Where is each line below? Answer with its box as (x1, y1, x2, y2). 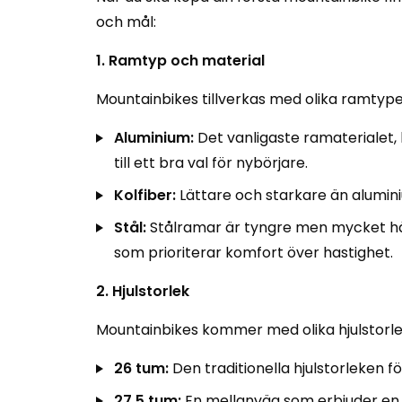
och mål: (96, 12, 156, 32)
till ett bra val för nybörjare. (114, 153, 308, 173)
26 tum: (114, 358, 169, 379)
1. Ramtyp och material (96, 50, 265, 71)
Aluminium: (114, 127, 194, 148)
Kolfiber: (114, 185, 176, 205)
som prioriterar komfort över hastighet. (114, 242, 393, 263)
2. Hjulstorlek (96, 281, 189, 301)
